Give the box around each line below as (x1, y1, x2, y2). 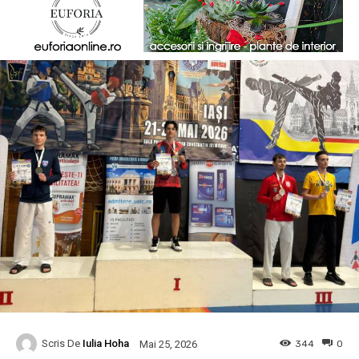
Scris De (42, 337, 80, 350)
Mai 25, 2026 (139, 337, 197, 350)
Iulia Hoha (83, 337, 129, 350)
